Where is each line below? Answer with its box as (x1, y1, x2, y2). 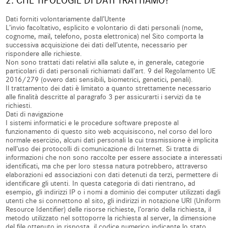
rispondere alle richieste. (6, 49, 82, 58)
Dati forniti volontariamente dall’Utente (6, 15, 126, 23)
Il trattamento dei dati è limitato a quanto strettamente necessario (6, 84, 212, 93)
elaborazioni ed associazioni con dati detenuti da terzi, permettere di (6, 170, 218, 179)
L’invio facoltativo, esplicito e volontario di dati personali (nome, (6, 23, 204, 32)
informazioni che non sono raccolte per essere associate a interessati (6, 153, 222, 162)
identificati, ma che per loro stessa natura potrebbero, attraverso (6, 162, 208, 170)
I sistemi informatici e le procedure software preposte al (6, 119, 179, 127)
